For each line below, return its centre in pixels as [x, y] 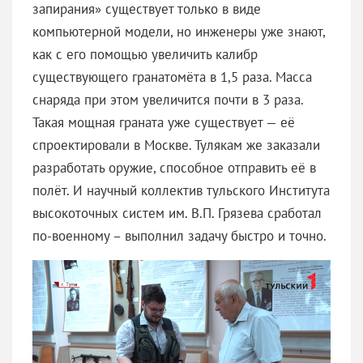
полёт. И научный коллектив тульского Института [181, 190]
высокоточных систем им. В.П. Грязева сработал [177, 213]
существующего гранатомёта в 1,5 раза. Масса [172, 77]
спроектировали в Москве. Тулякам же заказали [176, 145]
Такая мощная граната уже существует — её [164, 122]
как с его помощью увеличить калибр [145, 54]
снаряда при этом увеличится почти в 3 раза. [168, 99]
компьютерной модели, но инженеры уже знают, [179, 31]
